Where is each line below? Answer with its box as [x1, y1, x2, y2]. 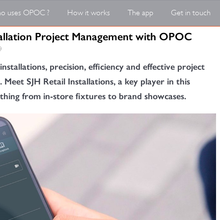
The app [127, 8, 153, 17]
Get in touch [170, 8, 211, 17]
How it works [67, 8, 110, 17]
